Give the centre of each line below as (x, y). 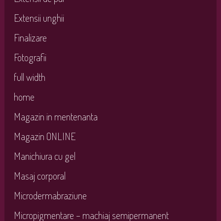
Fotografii (30, 57)
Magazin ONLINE (44, 136)
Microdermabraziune (50, 195)
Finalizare (30, 37)
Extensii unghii (39, 18)
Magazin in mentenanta (55, 116)
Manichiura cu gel (44, 156)
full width (29, 77)
